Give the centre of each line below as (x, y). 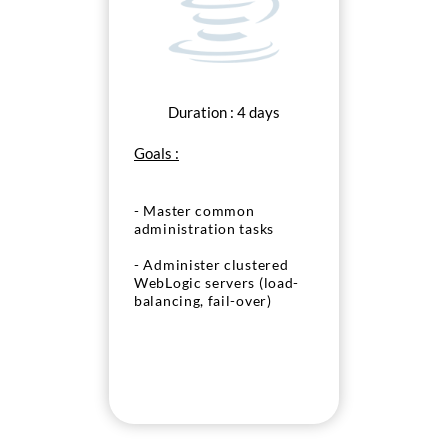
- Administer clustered (211, 265)
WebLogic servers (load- (217, 283)
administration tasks (204, 229)
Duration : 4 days (224, 112)
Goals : (156, 152)
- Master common (194, 211)
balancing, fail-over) (203, 301)
